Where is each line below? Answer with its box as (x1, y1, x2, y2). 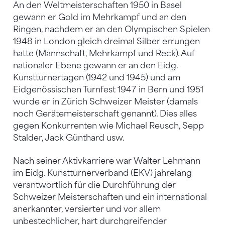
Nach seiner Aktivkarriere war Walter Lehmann (13, 156, 200, 166)
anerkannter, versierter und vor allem (13, 204, 161, 214)
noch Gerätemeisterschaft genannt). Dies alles (13, 108, 197, 119)
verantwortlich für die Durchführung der (13, 180, 176, 190)
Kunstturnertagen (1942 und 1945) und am (13, 72, 180, 82)
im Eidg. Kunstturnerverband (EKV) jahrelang (13, 168, 192, 178)
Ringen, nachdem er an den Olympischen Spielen (13, 24, 210, 34)
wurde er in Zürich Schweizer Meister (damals (13, 96, 198, 106)
